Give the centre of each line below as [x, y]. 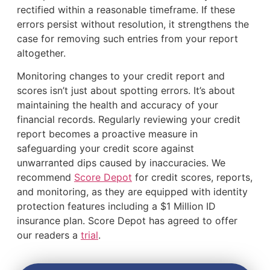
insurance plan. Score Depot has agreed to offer [127, 221]
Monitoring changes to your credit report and [121, 76]
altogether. [41, 53]
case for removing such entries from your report [127, 38]
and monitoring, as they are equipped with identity [132, 192]
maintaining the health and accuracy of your [117, 105]
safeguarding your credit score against [105, 149]
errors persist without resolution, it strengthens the [133, 24]
